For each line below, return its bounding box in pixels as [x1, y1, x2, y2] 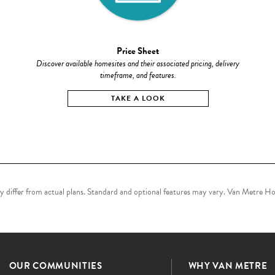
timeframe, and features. [99, 68, 176, 82]
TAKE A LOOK [110, 92, 165, 104]
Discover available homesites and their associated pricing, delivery [36, 56, 240, 70]
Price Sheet [117, 44, 160, 58]
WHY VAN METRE [188, 259, 268, 273]
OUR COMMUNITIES [9, 259, 103, 273]
